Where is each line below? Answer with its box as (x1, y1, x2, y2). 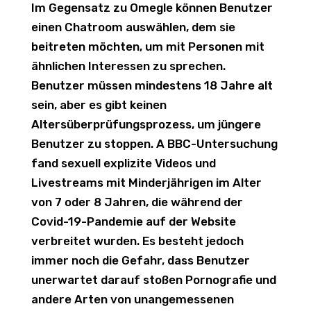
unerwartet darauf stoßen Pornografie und (31, 273, 276, 287)
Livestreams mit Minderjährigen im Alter (31, 176, 262, 190)
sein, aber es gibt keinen (31, 98, 167, 112)
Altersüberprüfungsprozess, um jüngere (31, 117, 261, 131)
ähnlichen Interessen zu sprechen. (31, 59, 226, 73)
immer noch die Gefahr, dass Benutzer (31, 253, 250, 267)
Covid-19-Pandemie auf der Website (31, 215, 236, 228)
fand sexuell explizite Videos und (31, 156, 216, 170)
